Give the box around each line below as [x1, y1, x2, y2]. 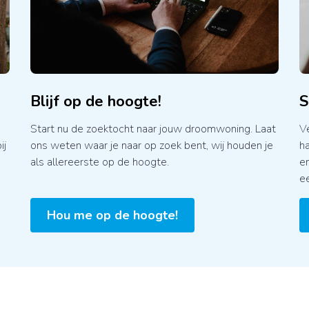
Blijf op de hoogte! [30, 90, 162, 112]
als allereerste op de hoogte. [30, 154, 170, 170]
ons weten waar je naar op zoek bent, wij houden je [30, 137, 274, 153]
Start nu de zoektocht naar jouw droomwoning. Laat [30, 121, 277, 137]
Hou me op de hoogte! [47, 206, 179, 223]
